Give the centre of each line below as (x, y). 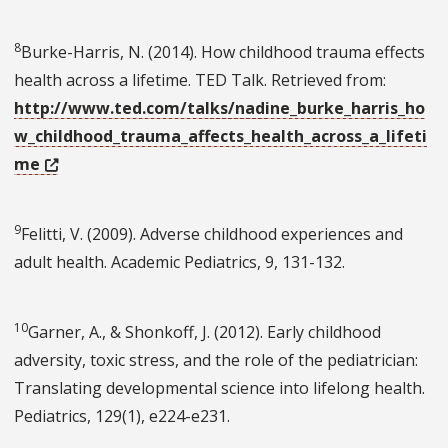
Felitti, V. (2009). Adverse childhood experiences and (212, 234)
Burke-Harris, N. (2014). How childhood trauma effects (223, 52)
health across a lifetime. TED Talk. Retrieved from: (200, 80)
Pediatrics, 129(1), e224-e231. (122, 416)
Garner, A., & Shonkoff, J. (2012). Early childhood (204, 332)
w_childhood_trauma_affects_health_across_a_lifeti (220, 136)
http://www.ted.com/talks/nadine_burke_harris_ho (219, 108)
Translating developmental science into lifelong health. (219, 388)
